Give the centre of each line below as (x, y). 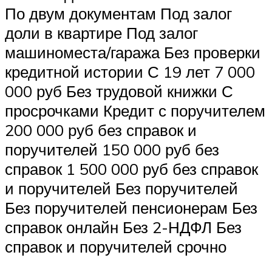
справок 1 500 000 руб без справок (131, 168)
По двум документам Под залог (118, 13)
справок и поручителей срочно (116, 246)
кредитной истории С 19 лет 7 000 (130, 71)
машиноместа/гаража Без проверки (133, 52)
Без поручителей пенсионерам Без (131, 207)
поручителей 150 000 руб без (112, 149)
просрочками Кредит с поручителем (135, 110)
